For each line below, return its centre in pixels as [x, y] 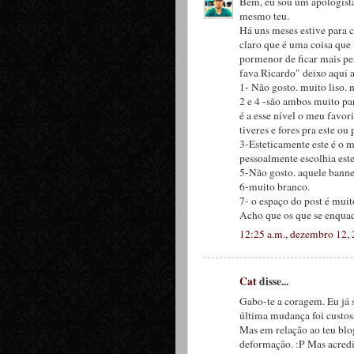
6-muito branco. [275, 186]
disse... [273, 281]
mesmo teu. [264, 15]
